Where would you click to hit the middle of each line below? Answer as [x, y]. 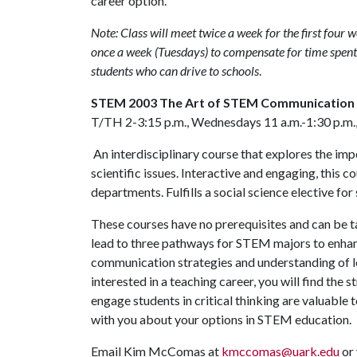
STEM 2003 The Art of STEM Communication [223, 102]
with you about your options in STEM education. [222, 319]
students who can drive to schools [175, 71]
